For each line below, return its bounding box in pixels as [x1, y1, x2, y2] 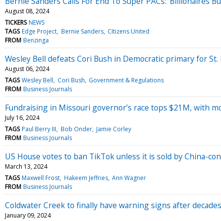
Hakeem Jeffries [64, 173, 108, 182]
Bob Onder [60, 124, 92, 133]
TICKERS [5, 18, 27, 27]
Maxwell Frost [22, 173, 60, 182]
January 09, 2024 [5, 211, 51, 220]
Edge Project [22, 27, 57, 36]
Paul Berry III [22, 124, 57, 133]
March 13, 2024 [5, 162, 47, 171]
